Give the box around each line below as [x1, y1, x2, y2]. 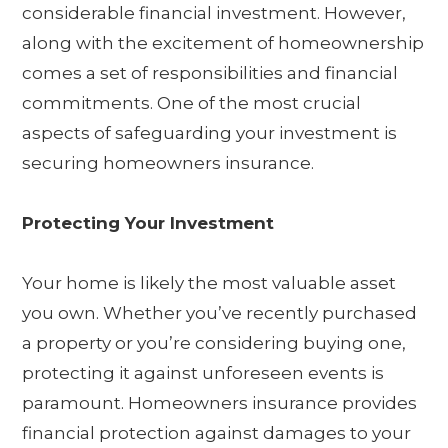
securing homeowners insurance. [22, 153, 319, 174]
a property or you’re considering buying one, [22, 333, 407, 354]
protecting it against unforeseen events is [22, 363, 385, 384]
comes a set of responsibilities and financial [22, 63, 399, 84]
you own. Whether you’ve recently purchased [22, 303, 418, 324]
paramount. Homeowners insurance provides [22, 393, 418, 414]
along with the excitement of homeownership [22, 33, 425, 54]
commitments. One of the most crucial [22, 93, 362, 114]
